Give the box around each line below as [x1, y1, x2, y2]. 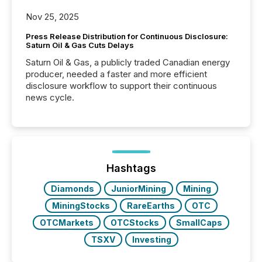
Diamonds [51, 184, 94, 194]
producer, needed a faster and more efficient [26, 68, 207, 80]
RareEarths [126, 201, 175, 211]
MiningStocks [51, 201, 110, 211]
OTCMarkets [40, 218, 94, 228]
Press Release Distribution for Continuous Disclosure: [26, 32, 228, 42]
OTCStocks [111, 218, 159, 228]
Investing [132, 235, 171, 245]
